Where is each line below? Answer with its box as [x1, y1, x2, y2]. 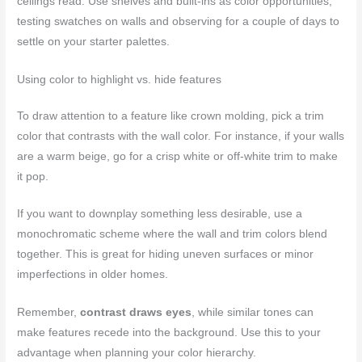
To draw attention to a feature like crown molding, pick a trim [17, 109, 325, 122]
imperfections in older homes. [17, 268, 169, 281]
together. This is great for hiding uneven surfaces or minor [17, 248, 314, 261]
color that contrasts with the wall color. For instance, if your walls [17, 129, 345, 142]
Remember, [17, 306, 81, 319]
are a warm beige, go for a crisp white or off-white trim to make [17, 149, 339, 162]
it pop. [17, 170, 49, 183]
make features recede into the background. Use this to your [17, 326, 322, 339]
